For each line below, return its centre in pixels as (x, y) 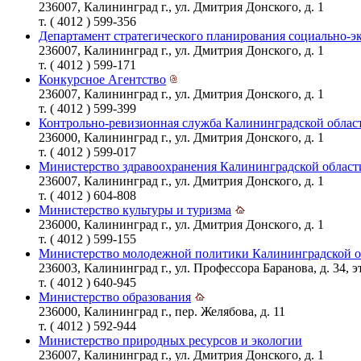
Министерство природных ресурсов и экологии (170, 340)
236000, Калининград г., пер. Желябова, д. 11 (162, 311)
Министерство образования (115, 297)
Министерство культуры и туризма (135, 210)
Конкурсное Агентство (102, 79)
